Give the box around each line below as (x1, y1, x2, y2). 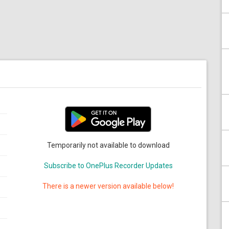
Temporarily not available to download (47, 141, 170, 149)
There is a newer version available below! (42, 182, 174, 190)
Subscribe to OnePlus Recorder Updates (43, 162, 173, 170)
